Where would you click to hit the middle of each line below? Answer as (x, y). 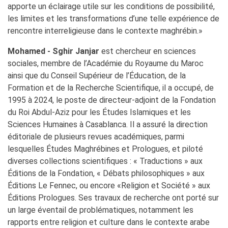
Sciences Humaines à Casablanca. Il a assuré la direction (108, 124)
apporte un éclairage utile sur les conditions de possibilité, (111, 6)
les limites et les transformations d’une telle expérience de (113, 18)
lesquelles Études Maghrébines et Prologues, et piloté (105, 149)
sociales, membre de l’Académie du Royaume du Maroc (106, 63)
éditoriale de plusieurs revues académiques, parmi (96, 136)
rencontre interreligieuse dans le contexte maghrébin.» (105, 31)
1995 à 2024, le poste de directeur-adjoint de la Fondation (112, 100)
